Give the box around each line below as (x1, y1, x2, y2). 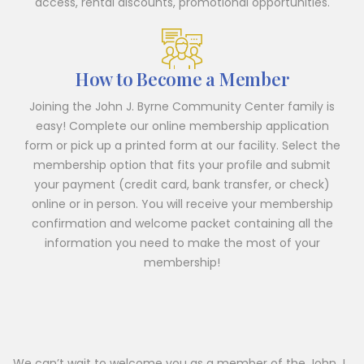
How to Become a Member (75, 67, 289, 91)
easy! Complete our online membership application (35, 118, 329, 134)
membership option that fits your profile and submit (33, 157, 331, 173)
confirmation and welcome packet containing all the (31, 215, 333, 232)
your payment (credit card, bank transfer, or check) (34, 176, 330, 193)
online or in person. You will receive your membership (31, 196, 333, 212)
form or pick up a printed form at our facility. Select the (24, 137, 340, 154)
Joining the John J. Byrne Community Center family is (29, 98, 335, 115)
